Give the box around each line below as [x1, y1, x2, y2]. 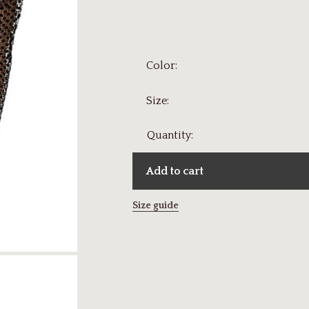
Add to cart [146, 165, 203, 177]
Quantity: [146, 129, 193, 141]
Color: [146, 59, 177, 72]
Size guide [132, 200, 179, 211]
